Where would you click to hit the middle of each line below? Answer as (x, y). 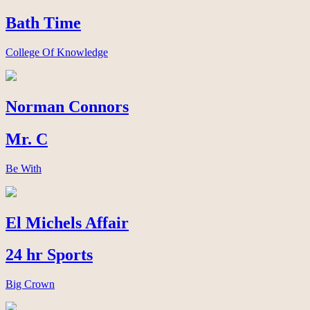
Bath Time (43, 23)
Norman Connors (67, 106)
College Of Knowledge (57, 52)
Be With (24, 168)
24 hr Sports (49, 255)
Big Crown (30, 284)
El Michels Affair (67, 222)
